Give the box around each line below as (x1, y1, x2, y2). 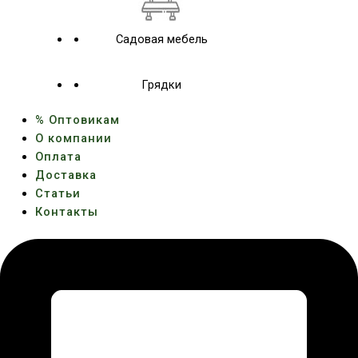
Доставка (34, 168, 97, 183)
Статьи (34, 186, 81, 201)
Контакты (34, 205, 98, 220)
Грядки (141, 77, 182, 92)
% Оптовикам (34, 113, 120, 128)
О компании (34, 131, 112, 146)
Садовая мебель (115, 31, 208, 46)
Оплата (34, 149, 82, 165)
